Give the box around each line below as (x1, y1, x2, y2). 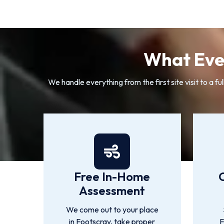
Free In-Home (74, 169, 150, 184)
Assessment (79, 183, 145, 198)
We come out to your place (65, 204, 158, 214)
